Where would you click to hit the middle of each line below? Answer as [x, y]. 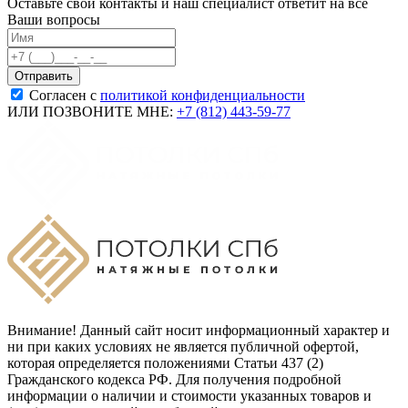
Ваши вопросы [54, 20]
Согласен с [65, 96]
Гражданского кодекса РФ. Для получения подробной [174, 380]
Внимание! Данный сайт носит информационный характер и [199, 331]
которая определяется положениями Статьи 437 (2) [165, 363]
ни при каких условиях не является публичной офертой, [183, 347]
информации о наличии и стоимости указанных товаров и [189, 396]
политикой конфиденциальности [203, 96]
